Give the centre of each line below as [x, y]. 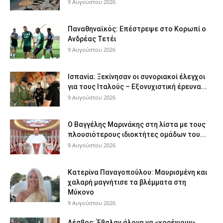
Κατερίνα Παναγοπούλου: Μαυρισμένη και [137, 172]
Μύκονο [81, 192]
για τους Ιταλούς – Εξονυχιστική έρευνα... [137, 86]
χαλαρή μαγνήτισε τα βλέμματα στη [127, 182]
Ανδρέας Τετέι [92, 39]
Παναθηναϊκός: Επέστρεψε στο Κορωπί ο [137, 29]
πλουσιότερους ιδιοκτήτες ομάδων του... [137, 134]
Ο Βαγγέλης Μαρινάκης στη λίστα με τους [137, 124]
